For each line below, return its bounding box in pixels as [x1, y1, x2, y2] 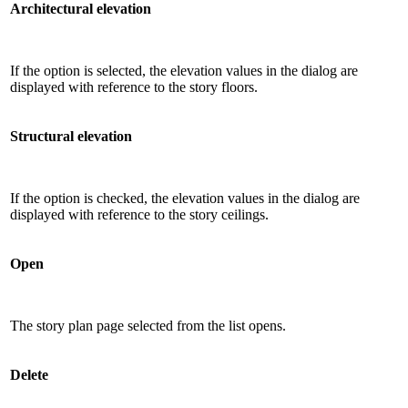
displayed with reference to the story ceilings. [10, 206, 269, 222]
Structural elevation [10, 127, 132, 144]
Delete [10, 366, 48, 382]
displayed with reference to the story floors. [10, 78, 258, 95]
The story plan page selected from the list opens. [10, 317, 286, 333]
